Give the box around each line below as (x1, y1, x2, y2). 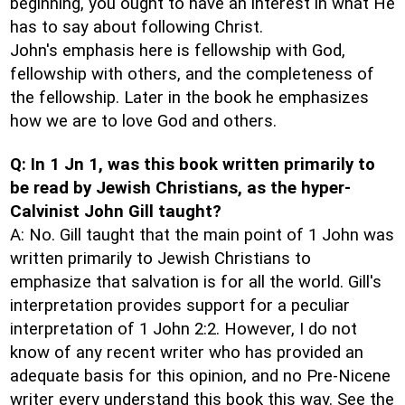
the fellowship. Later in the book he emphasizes (10, 88, 369, 108)
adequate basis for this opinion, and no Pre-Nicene (10, 366, 391, 386)
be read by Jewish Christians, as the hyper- (10, 178, 351, 198)
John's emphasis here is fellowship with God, (10, 41, 345, 61)
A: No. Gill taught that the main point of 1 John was (10, 225, 394, 245)
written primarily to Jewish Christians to (10, 249, 311, 268)
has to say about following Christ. (10, 17, 263, 37)
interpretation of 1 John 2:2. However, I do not (10, 319, 357, 339)
